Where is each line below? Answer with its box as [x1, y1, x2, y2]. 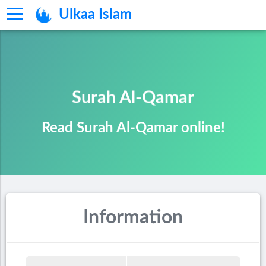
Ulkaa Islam [59, 8, 132, 22]
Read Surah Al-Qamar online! [41, 121, 225, 136]
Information [83, 208, 183, 227]
